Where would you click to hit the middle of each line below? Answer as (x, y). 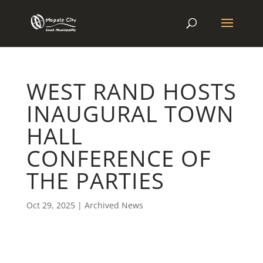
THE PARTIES (95, 180)
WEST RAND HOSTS (131, 91)
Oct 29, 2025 (50, 205)
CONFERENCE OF (119, 158)
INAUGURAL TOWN (130, 113)
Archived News (114, 205)
